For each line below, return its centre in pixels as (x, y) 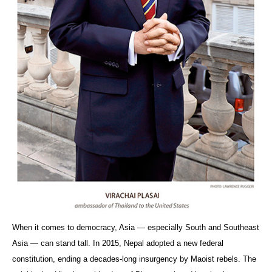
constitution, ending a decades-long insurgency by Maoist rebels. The (134, 259)
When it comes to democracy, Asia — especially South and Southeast (136, 227)
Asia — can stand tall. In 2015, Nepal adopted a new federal (118, 243)
